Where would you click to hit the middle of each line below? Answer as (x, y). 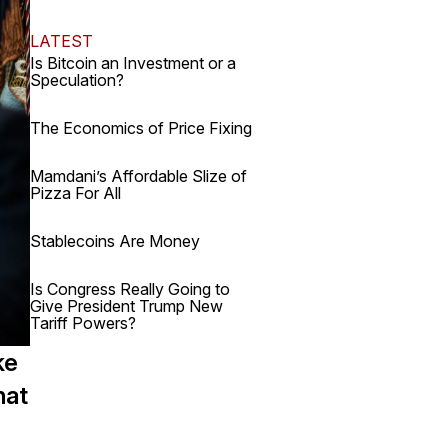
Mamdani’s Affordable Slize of (138, 176)
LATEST (61, 41)
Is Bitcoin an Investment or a (133, 63)
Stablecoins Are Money (115, 241)
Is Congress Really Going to (130, 289)
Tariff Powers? (83, 323)
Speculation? (77, 80)
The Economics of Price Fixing (141, 128)
